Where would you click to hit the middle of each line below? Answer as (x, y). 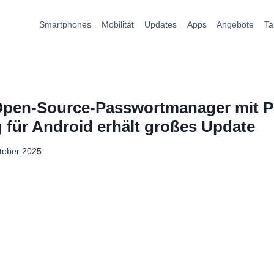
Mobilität (118, 24)
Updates (160, 24)
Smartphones (65, 24)
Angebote (235, 24)
